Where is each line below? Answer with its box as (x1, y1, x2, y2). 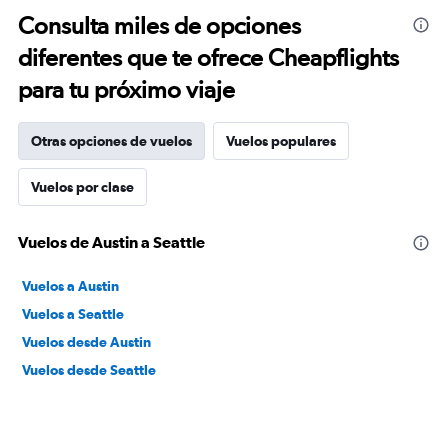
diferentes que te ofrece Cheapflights (18, 43, 399, 72)
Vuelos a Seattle (22, 306, 124, 322)
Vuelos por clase (31, 179, 134, 195)
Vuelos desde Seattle (22, 362, 156, 378)
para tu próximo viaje (18, 75, 235, 104)
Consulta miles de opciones (18, 11, 301, 40)
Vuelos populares (226, 133, 336, 149)
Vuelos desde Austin (22, 334, 151, 350)
